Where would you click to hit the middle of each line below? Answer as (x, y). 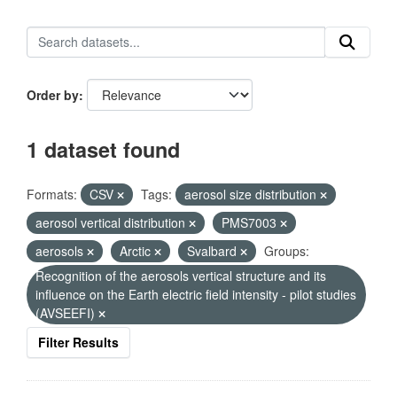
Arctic (137, 251)
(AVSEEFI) (67, 313)
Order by (53, 95)
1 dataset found (103, 149)
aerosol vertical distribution (112, 222)
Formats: (52, 194)
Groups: (287, 251)
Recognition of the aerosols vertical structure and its (181, 276)
